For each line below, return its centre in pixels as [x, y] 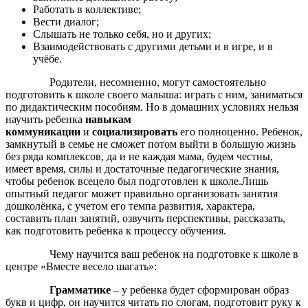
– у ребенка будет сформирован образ [200, 289]
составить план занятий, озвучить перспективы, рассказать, [145, 218]
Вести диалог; [67, 21]
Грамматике [76, 289]
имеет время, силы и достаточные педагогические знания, [142, 168]
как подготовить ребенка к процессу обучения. [117, 230]
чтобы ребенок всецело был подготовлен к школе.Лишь [137, 181]
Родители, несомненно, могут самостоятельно [136, 82]
